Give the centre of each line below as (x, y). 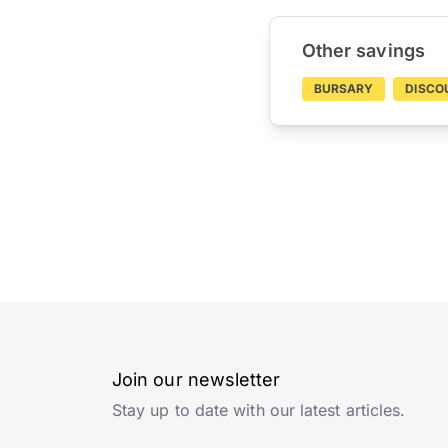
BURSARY (343, 88)
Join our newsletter (196, 379)
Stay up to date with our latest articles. (259, 410)
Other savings (363, 50)
